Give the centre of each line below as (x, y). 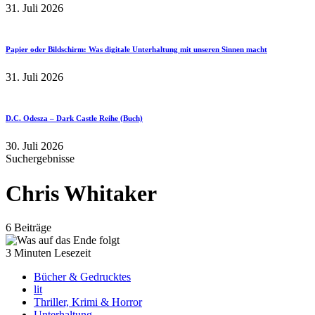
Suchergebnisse (40, 159)
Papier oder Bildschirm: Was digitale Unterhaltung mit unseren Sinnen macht (136, 50)
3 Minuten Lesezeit (48, 252)
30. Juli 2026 (34, 146)
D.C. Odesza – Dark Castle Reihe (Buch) (74, 118)
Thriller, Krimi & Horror (88, 302)
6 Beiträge (28, 227)
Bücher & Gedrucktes (82, 276)
